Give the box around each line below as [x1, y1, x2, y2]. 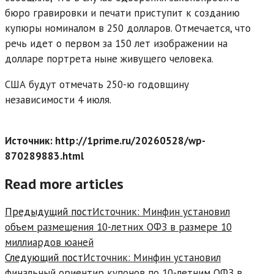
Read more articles [5, 174, 124, 193]
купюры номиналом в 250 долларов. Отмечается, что [5, 21, 251, 35]
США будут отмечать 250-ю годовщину [5, 77, 189, 91]
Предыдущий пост [5, 204, 92, 218]
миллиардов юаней [5, 235, 94, 249]
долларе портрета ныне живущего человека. [5, 51, 213, 65]
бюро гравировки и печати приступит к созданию [5, 6, 240, 20]
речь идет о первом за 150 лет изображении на [5, 36, 228, 50]
